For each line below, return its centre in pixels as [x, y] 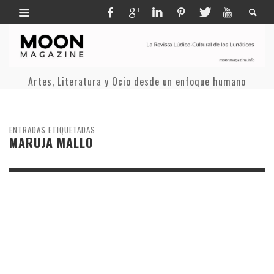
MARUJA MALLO [51, 142]
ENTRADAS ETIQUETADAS [52, 129]
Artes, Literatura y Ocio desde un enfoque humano [137, 81]
